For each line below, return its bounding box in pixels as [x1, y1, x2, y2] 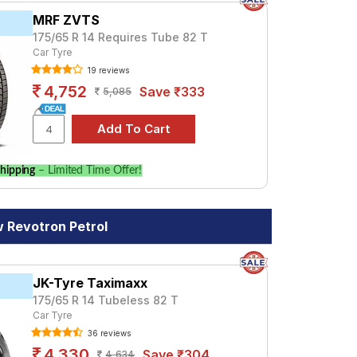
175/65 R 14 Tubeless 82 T [33, 293, 179, 307]
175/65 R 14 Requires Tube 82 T [33, 30, 209, 44]
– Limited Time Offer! [35, 165, 143, 176]
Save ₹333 [139, 84, 206, 100]
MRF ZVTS [33, 12, 100, 28]
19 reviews [85, 65, 130, 75]
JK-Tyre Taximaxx [33, 275, 148, 291]
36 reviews [85, 328, 131, 338]
